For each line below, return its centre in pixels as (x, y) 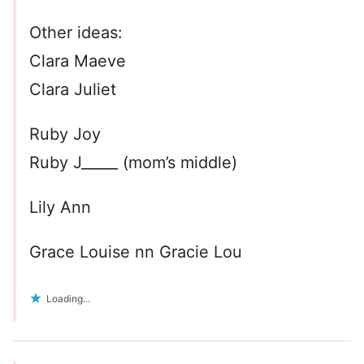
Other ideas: (76, 33)
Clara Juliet (73, 90)
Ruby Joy (65, 134)
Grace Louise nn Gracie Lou (136, 252)
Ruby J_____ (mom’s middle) (133, 163)
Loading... (68, 299)
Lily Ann (60, 208)
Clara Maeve (78, 61)
